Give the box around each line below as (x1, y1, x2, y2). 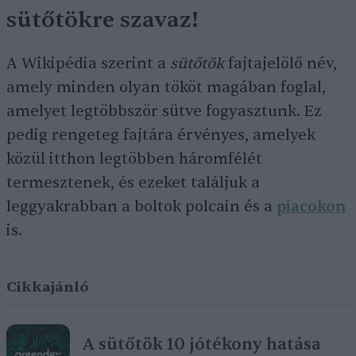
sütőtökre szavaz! (6, 6, 199, 35)
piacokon (277, 197, 346, 217)
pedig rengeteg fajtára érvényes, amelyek (6, 126, 315, 145)
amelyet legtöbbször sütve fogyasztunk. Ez (6, 102, 322, 122)
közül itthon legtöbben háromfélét (6, 149, 262, 169)
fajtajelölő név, (224, 54, 337, 74)
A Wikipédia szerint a (6, 54, 170, 74)
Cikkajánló (6, 278, 89, 297)
